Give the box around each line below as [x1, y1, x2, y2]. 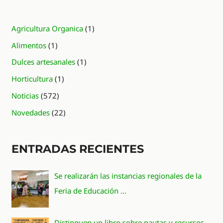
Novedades [11, 107, 50, 117]
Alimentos [11, 40, 47, 50]
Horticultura [11, 74, 53, 84]
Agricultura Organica [11, 23, 84, 33]
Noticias [11, 90, 39, 101]
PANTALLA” [11, 12, 49, 22]
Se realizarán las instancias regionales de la [54, 170, 202, 181]
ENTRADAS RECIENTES [11, 141, 144, 156]
